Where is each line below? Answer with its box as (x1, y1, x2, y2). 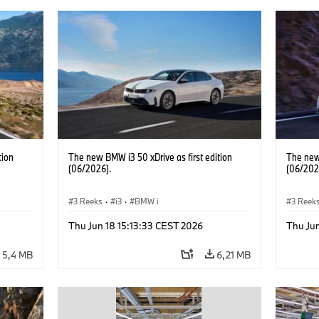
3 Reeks (73, 195, 103, 206)
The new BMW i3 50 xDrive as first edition (68, 150, 232, 164)
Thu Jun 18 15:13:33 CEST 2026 (68, 219, 203, 232)
